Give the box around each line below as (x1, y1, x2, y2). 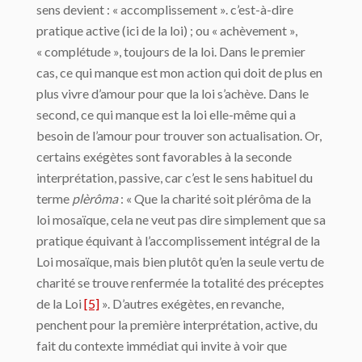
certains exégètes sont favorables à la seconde (36, 149, 292, 164)
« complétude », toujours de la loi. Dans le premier (36, 44, 305, 59)
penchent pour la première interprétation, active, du (36, 317, 318, 332)
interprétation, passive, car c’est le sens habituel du (36, 170, 313, 185)
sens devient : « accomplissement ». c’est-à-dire (36, 2, 293, 17)
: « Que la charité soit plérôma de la (118, 191, 311, 206)
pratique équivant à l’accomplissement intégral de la (36, 233, 320, 248)
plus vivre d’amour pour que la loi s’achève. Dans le (36, 86, 309, 101)
